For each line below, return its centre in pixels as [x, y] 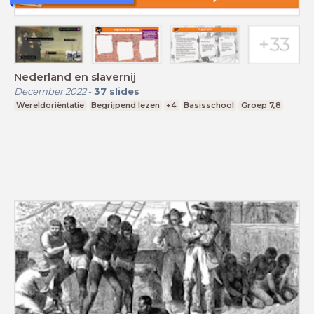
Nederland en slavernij [75, 77]
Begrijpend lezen [125, 105]
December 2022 [50, 91]
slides [124, 91]
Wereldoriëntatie [50, 105]
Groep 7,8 [261, 105]
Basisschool [209, 105]
